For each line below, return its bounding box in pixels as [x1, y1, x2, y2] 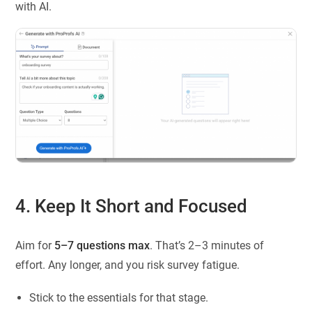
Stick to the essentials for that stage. [29, 291, 209, 304]
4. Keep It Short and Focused [15, 196, 248, 217]
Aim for [15, 239, 55, 252]
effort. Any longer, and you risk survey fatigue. [15, 258, 240, 272]
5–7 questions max [54, 239, 150, 252]
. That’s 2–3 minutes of [150, 239, 265, 252]
